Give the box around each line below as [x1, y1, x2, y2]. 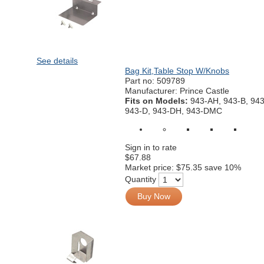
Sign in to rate [125, 143, 177, 152]
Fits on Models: [125, 96, 190, 105]
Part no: [125, 76, 157, 85]
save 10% [204, 163, 241, 172]
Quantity [125, 174, 156, 184]
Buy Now [137, 192, 170, 201]
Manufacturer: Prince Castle [125, 86, 229, 95]
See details [37, 56, 78, 65]
